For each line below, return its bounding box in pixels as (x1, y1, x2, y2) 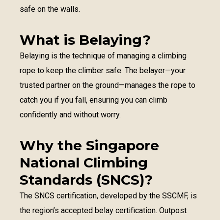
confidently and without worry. (20, 110, 121, 119)
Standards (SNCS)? (20, 171, 153, 188)
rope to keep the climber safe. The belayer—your (20, 66, 186, 75)
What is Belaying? (20, 31, 151, 48)
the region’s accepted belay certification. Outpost (20, 206, 187, 215)
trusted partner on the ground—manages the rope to (20, 81, 195, 90)
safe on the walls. (20, 4, 80, 14)
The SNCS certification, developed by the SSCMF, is (20, 191, 197, 200)
